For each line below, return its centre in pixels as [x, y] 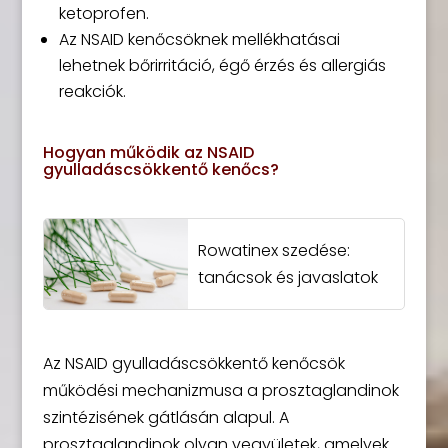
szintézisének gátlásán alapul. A [165, 418]
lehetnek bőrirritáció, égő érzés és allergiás [222, 65]
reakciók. [92, 91]
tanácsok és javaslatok [287, 277]
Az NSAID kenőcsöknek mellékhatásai [199, 39]
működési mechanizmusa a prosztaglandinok [220, 391]
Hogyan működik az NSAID [148, 152]
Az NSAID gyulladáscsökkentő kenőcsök [193, 364]
